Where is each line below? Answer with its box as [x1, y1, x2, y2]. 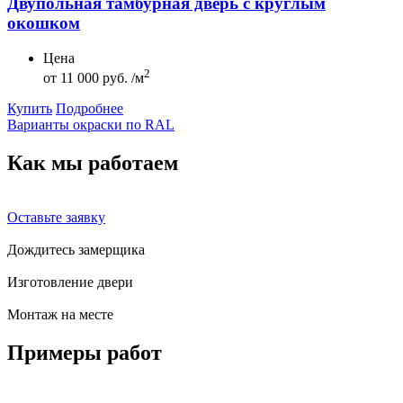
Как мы [7, 151, 88, 175]
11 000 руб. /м [57, 70, 144, 86]
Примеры [7, 340, 107, 364]
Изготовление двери [7, 273, 133, 290]
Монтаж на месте [7, 306, 113, 322]
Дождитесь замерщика [7, 241, 145, 257]
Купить [7, 101, 52, 117]
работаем [88, 151, 178, 175]
